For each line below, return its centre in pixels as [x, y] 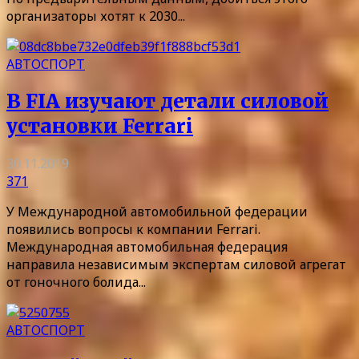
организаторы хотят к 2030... [96, 16]
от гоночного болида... [76, 282]
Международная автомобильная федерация [147, 246]
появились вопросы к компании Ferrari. [133, 229]
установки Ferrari [100, 126]
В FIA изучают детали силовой [167, 101]
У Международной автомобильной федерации [157, 211]
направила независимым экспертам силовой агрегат [176, 264]
